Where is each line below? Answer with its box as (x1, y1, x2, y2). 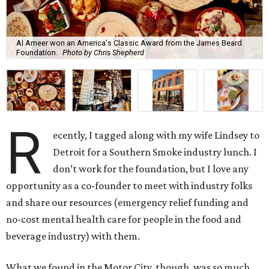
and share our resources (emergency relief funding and (6, 196, 249, 208)
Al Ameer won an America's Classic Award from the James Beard (16, 38, 242, 48)
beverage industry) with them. (6, 229, 140, 242)
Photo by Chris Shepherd (62, 48, 144, 58)
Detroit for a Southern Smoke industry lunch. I (53, 145, 258, 158)
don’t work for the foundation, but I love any (53, 162, 249, 175)
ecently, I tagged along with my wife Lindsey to (53, 128, 260, 141)
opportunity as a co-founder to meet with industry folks (6, 179, 252, 192)
